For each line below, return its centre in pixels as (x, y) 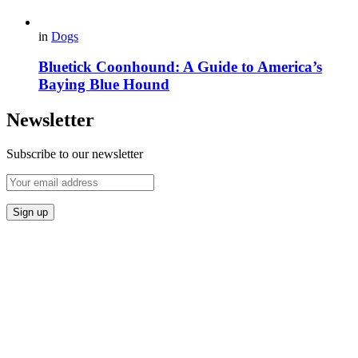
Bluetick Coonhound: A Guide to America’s (180, 67)
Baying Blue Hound (104, 85)
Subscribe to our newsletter (75, 154)
